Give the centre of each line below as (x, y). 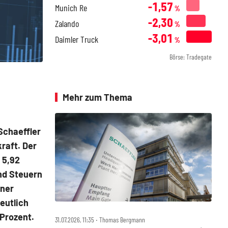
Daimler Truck (77, 39)
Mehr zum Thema (97, 97)
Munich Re (71, 8)
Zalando (67, 23)
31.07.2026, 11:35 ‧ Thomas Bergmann (100, 219)
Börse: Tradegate (191, 57)
